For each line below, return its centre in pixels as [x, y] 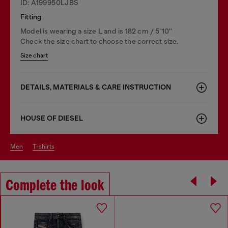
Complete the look [55, 186]
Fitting [31, 17]
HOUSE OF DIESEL [52, 118]
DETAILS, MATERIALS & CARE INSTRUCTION [96, 87]
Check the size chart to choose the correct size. [99, 41]
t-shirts [45, 146]
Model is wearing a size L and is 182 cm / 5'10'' [96, 31]
